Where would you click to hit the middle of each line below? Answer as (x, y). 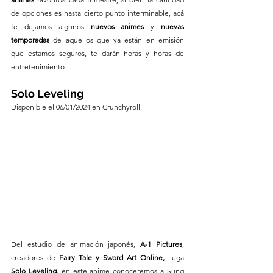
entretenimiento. (39, 66)
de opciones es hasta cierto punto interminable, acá (97, 13)
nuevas (173, 26)
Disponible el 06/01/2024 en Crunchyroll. (76, 107)
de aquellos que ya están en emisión (119, 40)
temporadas (32, 40)
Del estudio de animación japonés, (76, 244)
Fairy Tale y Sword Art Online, (114, 258)
